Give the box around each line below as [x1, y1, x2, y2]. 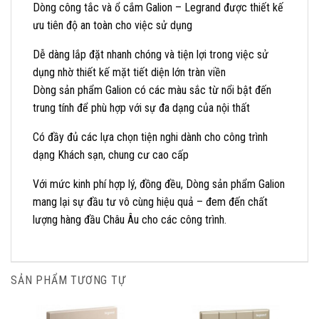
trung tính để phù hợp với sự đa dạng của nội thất [33, 100, 250, 115]
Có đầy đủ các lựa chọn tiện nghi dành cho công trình [33, 130, 268, 144]
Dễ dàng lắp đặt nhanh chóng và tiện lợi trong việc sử [33, 47, 268, 61]
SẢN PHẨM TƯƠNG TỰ [11, 273, 126, 287]
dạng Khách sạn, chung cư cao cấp [33, 147, 189, 162]
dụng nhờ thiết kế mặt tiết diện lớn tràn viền [33, 65, 226, 79]
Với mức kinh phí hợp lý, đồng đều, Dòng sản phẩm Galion [33, 177, 285, 191]
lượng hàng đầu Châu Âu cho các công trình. [33, 212, 226, 226]
